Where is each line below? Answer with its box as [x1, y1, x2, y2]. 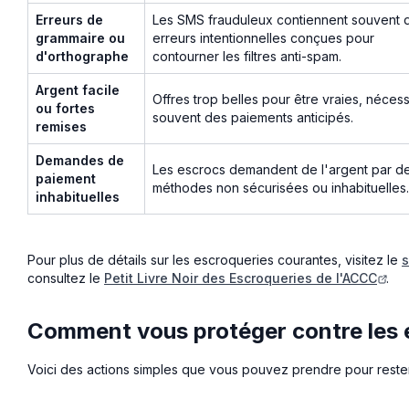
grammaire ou [36, 29, 125, 46]
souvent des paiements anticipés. [152, 109, 353, 125]
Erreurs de [36, 11, 103, 27]
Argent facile [36, 81, 120, 98]
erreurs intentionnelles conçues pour [152, 29, 374, 46]
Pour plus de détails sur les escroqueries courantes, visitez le [27, 251, 402, 267]
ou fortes [36, 100, 95, 116]
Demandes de [36, 152, 124, 168]
